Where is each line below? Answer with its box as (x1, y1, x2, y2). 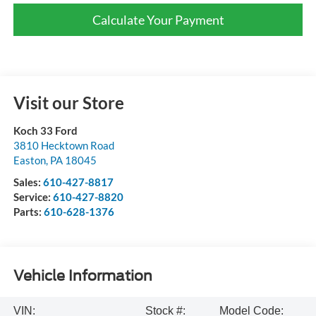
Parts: (13, 205, 44, 218)
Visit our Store (13, 92, 124, 113)
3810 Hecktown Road (13, 138, 114, 152)
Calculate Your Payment (92, 11, 224, 28)
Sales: (13, 175, 43, 188)
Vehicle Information (13, 267, 152, 285)
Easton (13, 153, 46, 166)
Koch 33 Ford (13, 123, 78, 137)
